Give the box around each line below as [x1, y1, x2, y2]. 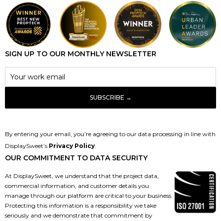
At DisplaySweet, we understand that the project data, [5, 172, 159, 180]
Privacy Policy [49, 142, 95, 149]
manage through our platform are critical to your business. [5, 191, 173, 199]
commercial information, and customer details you [5, 182, 149, 189]
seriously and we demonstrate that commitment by [5, 211, 152, 219]
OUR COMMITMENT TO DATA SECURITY [5, 153, 147, 162]
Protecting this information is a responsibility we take [5, 201, 156, 209]
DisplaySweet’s [5, 142, 49, 149]
